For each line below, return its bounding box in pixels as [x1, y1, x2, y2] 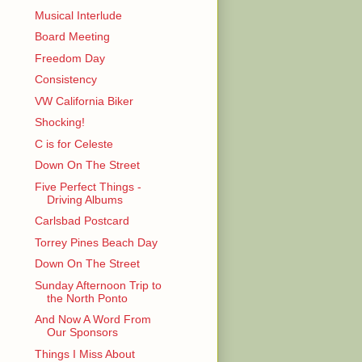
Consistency [34, 73, 97, 86]
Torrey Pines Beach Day [34, 235, 158, 249]
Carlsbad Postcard [34, 214, 129, 228]
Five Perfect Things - [34, 179, 141, 193]
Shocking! [34, 116, 85, 129]
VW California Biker [34, 94, 133, 107]
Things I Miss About [34, 347, 135, 360]
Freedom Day [34, 51, 105, 65]
